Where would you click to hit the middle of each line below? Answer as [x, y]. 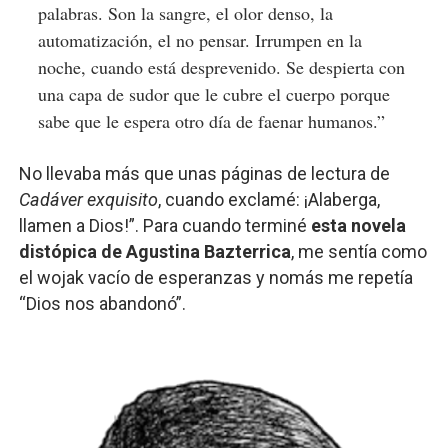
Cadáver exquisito [88, 199]
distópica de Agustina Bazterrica [154, 251]
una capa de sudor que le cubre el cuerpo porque [213, 94]
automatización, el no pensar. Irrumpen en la [199, 40]
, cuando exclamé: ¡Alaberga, [268, 199]
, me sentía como [358, 251]
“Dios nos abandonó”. [102, 303]
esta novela [358, 225]
